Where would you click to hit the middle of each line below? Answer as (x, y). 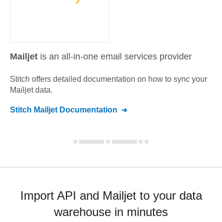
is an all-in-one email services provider (116, 56)
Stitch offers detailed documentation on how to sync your (109, 79)
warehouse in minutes (111, 212)
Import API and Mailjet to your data (111, 195)
